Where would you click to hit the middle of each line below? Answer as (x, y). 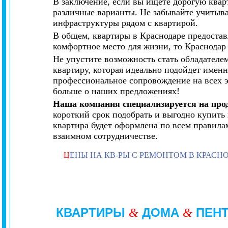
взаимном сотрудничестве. (106, 136)
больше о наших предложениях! (117, 91)
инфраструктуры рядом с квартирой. (126, 23)
